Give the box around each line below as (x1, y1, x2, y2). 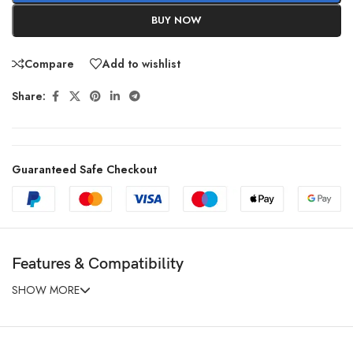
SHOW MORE (12, 282, 80, 299)
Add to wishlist (102, 55, 180, 72)
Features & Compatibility (12, 255, 184, 274)
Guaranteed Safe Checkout (12, 161, 157, 177)
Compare (24, 55, 74, 72)
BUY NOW (151, 12, 202, 28)
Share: (12, 88, 46, 105)
